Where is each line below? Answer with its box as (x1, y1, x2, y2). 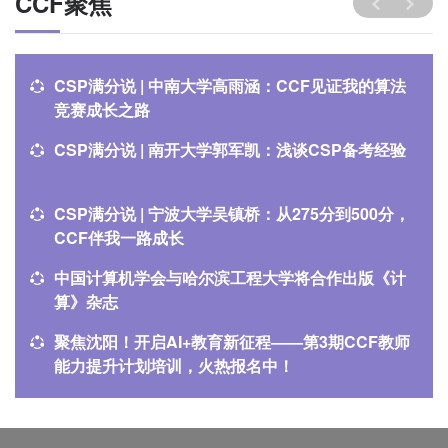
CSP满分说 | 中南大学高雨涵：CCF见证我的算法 (54, 74, 406, 97)
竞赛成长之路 (54, 98, 150, 121)
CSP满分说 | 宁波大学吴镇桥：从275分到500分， (54, 202, 410, 225)
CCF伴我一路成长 (54, 226, 184, 249)
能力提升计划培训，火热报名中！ (54, 354, 294, 377)
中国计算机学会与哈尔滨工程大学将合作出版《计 (54, 266, 406, 289)
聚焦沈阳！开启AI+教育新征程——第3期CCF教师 (54, 330, 410, 353)
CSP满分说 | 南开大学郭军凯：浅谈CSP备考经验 (54, 138, 406, 161)
